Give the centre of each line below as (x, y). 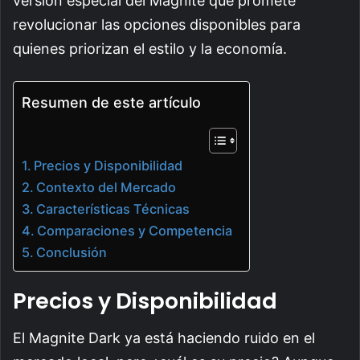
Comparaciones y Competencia (135, 230)
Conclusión (72, 252)
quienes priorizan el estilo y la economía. (150, 48)
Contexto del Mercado (106, 187)
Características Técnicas (113, 209)
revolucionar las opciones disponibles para (157, 24)
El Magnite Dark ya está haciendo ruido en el (164, 338)
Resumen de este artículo (111, 103)
